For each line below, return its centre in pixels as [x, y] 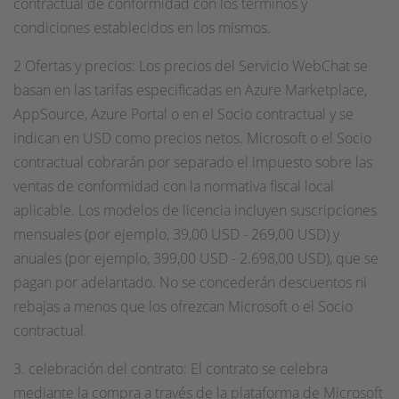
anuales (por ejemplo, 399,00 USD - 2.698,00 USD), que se [196, 258]
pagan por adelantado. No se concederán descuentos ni [190, 282]
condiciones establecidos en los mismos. [142, 28]
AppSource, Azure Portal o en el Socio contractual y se [183, 114]
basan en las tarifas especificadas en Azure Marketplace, [190, 90]
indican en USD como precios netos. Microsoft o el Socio [192, 138]
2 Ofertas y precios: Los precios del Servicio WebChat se [191, 66]
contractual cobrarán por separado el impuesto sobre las [193, 162]
